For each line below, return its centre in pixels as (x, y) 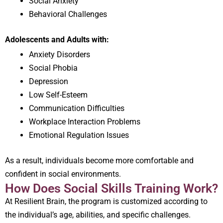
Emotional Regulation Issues (79, 135)
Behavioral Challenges (68, 14)
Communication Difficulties (77, 108)
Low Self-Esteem (58, 95)
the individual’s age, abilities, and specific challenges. (98, 215)
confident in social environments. (63, 174)
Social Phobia (53, 68)
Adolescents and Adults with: (57, 39)
